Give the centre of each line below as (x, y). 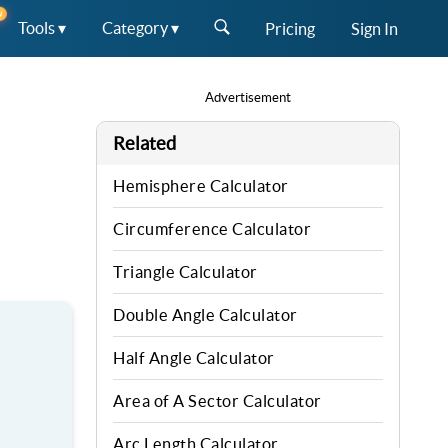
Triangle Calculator (185, 272)
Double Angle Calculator (205, 315)
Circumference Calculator (212, 229)
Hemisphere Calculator (201, 186)
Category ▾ (140, 28)
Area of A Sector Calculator (217, 401)
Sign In (374, 28)
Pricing (290, 28)
